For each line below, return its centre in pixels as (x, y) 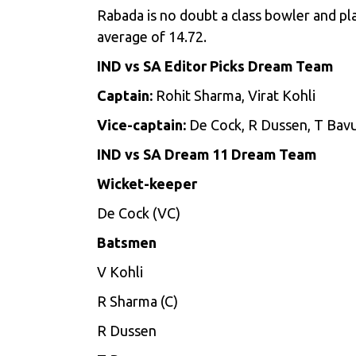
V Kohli (120, 272)
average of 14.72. (152, 37)
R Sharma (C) (137, 301)
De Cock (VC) (139, 213)
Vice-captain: (143, 125)
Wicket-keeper (147, 184)
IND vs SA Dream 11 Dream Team (207, 154)
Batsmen (127, 242)
